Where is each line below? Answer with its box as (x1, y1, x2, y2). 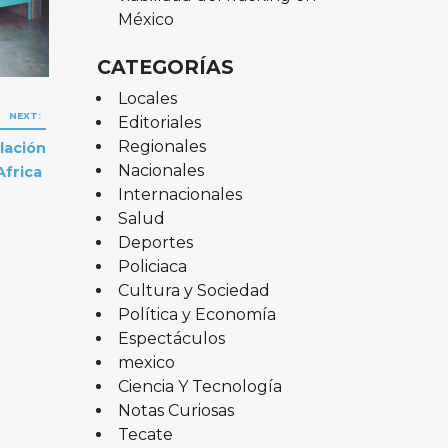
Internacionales (117, 184, 242, 204)
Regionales (117, 136, 206, 156)
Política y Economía (117, 304, 276, 324)
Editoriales (117, 112, 201, 132)
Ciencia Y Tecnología (117, 376, 282, 396)
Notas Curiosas (117, 400, 234, 420)
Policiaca (117, 256, 187, 276)
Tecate (117, 424, 173, 444)
